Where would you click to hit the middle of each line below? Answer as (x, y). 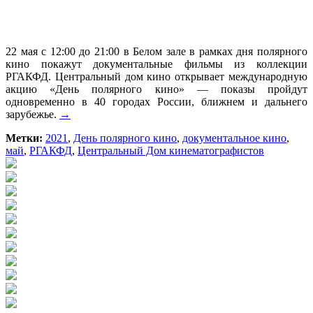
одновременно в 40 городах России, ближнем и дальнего (156, 102)
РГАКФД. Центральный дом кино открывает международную (156, 77)
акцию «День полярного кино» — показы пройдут (156, 89)
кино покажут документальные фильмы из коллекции (156, 64)
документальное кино (234, 138)
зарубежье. (32, 115)
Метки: (24, 138)
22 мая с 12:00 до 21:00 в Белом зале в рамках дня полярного (156, 52)
